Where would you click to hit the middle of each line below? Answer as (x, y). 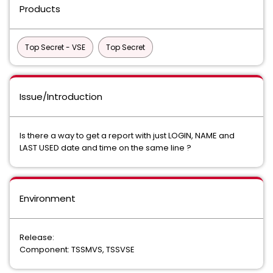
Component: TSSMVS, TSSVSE (77, 250)
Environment (48, 198)
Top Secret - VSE (55, 47)
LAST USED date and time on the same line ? (107, 148)
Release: (37, 237)
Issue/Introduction (61, 97)
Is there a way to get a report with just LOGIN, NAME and (127, 136)
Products (40, 9)
